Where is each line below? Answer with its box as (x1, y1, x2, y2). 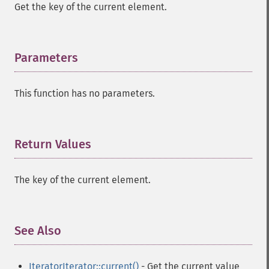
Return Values (14, 137, 91, 151)
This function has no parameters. (14, 88, 155, 99)
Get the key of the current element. (14, 1, 167, 13)
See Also (14, 223, 61, 238)
